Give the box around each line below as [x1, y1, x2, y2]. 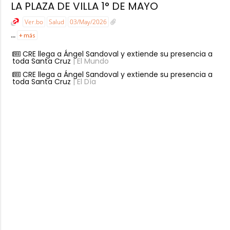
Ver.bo [24, 17, 43, 27]
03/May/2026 [69, 17, 107, 27]
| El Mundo [70, 55, 109, 66]
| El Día [70, 76, 96, 87]
